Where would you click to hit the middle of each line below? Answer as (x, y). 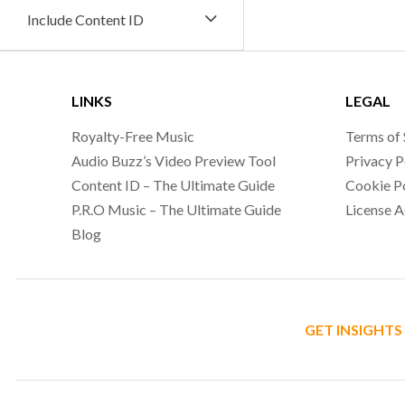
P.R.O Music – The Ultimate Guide (177, 209)
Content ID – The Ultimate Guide (174, 185)
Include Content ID (85, 19)
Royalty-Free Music (133, 136)
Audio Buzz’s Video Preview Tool (174, 160)
